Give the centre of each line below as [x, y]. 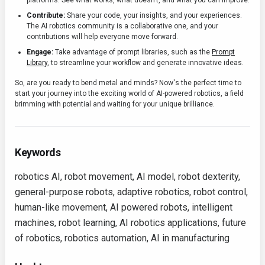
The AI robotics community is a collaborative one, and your [122, 26]
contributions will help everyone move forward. [102, 37]
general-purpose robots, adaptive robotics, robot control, [131, 192]
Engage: [40, 52]
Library [37, 63]
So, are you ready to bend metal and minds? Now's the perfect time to [128, 83]
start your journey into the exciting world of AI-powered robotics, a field [129, 94]
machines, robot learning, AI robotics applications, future [130, 223]
